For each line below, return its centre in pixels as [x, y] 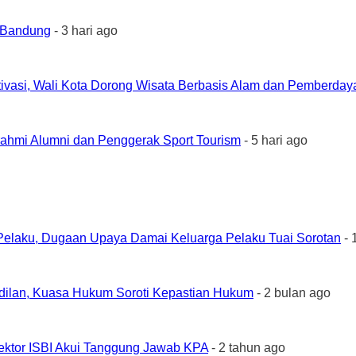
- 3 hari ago [84, 31]
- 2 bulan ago [292, 293]
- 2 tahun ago [247, 348]
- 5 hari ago [274, 140]
